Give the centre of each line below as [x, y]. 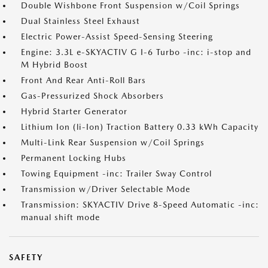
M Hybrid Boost [54, 65]
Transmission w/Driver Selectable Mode [106, 189]
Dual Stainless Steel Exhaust [80, 21]
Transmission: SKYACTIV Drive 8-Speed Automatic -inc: [140, 205]
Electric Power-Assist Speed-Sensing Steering [117, 36]
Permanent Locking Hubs [74, 158]
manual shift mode [60, 217]
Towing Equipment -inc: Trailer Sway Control [116, 173]
